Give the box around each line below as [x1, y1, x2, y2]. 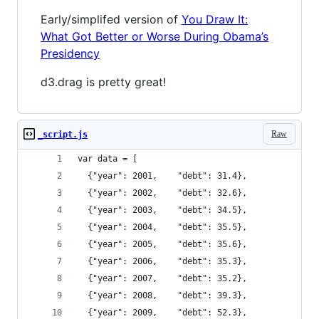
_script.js [38, 130, 88, 140]
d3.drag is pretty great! [41, 75, 166, 89]
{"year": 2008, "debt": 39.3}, [78, 291, 247, 300]
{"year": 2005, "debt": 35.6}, [78, 239, 247, 249]
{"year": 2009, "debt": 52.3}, [78, 308, 247, 318]
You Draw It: [182, 12, 248, 26]
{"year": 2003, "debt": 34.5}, [78, 205, 247, 215]
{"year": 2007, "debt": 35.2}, [78, 273, 247, 283]
